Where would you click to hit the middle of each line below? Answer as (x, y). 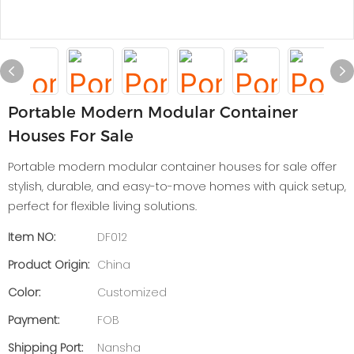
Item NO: (32, 237)
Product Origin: (49, 265)
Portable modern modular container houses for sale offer (172, 167)
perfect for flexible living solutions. (102, 206)
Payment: (34, 320)
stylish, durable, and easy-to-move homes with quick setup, (177, 186)
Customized (132, 292)
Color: (24, 292)
